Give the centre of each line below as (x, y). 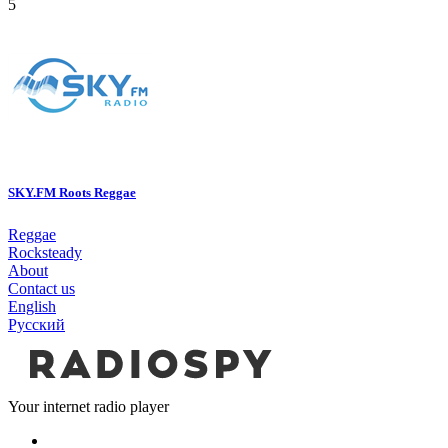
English (32, 307)
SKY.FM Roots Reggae (72, 193)
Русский (36, 325)
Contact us (41, 289)
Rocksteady (45, 253)
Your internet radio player (88, 407)
